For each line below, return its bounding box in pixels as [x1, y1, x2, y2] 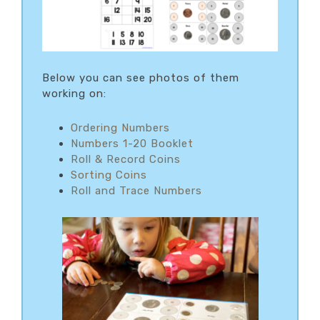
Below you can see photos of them [42, 71, 239, 84]
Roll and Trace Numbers [71, 184, 202, 197]
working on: [42, 86, 106, 100]
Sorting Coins [71, 168, 147, 181]
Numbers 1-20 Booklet [71, 136, 194, 150]
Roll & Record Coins [71, 152, 181, 166]
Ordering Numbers [71, 121, 170, 134]
